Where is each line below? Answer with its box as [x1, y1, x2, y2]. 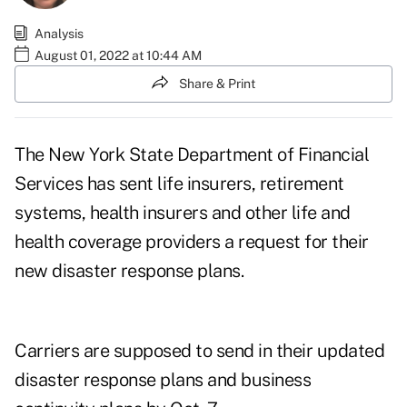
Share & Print [179, 75, 255, 91]
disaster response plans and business [15, 369, 311, 392]
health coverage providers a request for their [15, 231, 369, 253]
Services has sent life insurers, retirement [15, 173, 344, 195]
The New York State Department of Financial [15, 144, 369, 166]
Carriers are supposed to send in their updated [15, 340, 384, 362]
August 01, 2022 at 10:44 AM [35, 47, 202, 63]
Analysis [35, 25, 84, 41]
